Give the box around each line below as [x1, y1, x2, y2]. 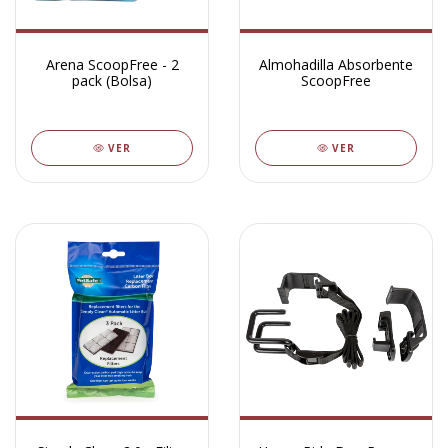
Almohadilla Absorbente [259, 55, 413, 74]
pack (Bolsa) [72, 71, 152, 90]
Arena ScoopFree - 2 [45, 55, 179, 74]
